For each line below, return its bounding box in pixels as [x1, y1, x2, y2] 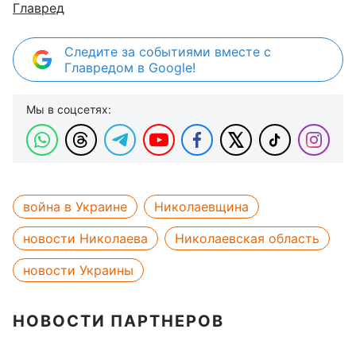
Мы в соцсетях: [26, 103, 111, 116]
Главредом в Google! [64, 60, 195, 75]
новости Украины [23, 262, 133, 278]
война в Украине [23, 199, 127, 215]
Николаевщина [154, 199, 249, 215]
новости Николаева [23, 230, 148, 246]
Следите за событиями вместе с [64, 44, 271, 60]
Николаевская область [175, 230, 319, 246]
